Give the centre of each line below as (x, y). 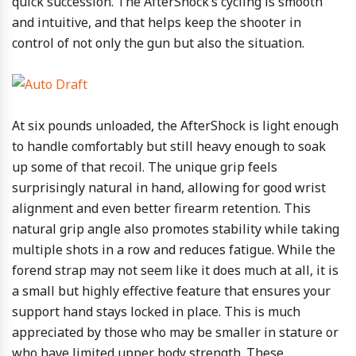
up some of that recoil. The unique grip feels (145, 167)
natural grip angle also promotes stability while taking (176, 229)
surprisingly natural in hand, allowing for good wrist (169, 188)
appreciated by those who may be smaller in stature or (175, 332)
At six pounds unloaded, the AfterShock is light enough (175, 126)
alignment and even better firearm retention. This (161, 208)
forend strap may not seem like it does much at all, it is (175, 270)
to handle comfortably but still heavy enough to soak (169, 146)
